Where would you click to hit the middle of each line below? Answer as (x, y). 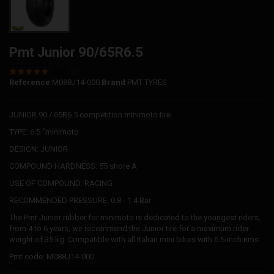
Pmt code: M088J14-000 (52, 256)
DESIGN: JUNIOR (39, 149)
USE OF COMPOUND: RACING (61, 183)
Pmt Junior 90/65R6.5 (76, 52)
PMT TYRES (147, 82)
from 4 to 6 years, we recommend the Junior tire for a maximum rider (129, 228)
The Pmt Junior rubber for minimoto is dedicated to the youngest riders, (135, 217)
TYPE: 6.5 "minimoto (44, 131)
